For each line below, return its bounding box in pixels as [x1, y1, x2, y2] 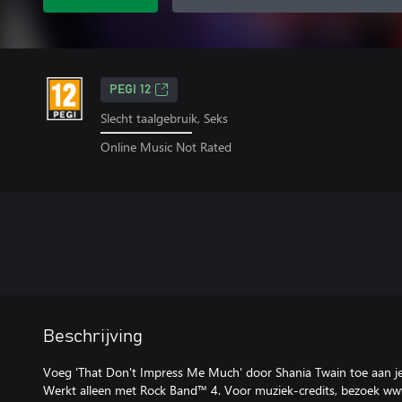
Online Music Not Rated [100, 137, 232, 155]
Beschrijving [43, 327, 143, 345]
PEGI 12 [109, 83, 151, 96]
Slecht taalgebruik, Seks [100, 109, 228, 127]
